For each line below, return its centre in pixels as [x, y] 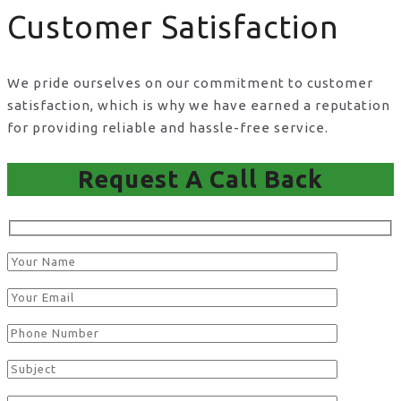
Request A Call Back [200, 179]
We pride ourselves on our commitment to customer [190, 82]
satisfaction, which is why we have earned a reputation [199, 105]
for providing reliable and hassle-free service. [168, 127]
